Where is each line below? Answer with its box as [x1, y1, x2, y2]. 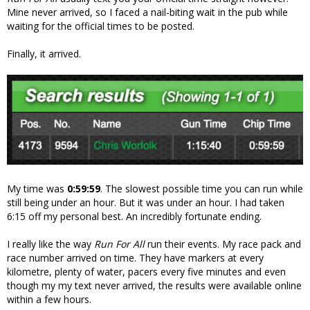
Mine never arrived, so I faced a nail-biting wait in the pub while [7, 6, 288, 19]
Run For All [94, 237, 145, 250]
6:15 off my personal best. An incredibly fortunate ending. [7, 209, 262, 223]
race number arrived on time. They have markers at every [7, 250, 264, 264]
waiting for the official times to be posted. [7, 19, 194, 33]
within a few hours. [7, 292, 91, 306]
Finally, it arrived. [7, 47, 81, 61]
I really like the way [7, 237, 94, 250]
